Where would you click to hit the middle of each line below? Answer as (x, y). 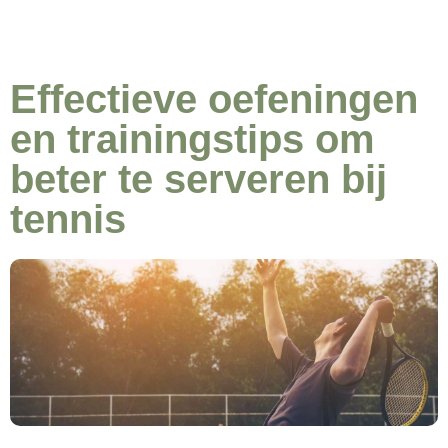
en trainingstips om (192, 138)
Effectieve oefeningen (214, 98)
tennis (68, 218)
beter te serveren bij (198, 178)
